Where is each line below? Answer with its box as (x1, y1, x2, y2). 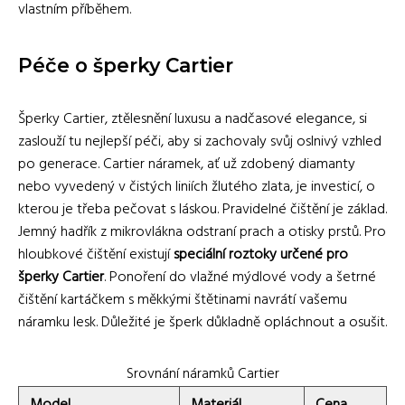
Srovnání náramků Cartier (126, 362, 279, 386)
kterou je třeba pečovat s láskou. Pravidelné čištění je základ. (18, 197, 387, 221)
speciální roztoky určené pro (174, 242, 348, 267)
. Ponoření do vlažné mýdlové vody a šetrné (104, 265, 376, 289)
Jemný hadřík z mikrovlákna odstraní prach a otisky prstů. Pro (18, 220, 386, 244)
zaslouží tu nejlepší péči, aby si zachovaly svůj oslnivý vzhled (18, 129, 381, 154)
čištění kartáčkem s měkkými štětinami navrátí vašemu (18, 287, 347, 312)
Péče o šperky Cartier (18, 52, 233, 77)
